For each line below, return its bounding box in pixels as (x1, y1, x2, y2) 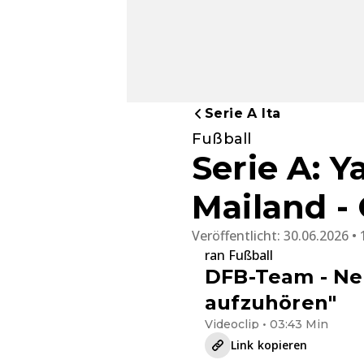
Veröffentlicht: (192, 227, 284, 245)
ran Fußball (205, 246, 273, 265)
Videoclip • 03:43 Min (205, 317, 328, 332)
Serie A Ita (205, 106, 281, 122)
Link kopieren (231, 337, 308, 353)
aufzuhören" (205, 291, 337, 315)
